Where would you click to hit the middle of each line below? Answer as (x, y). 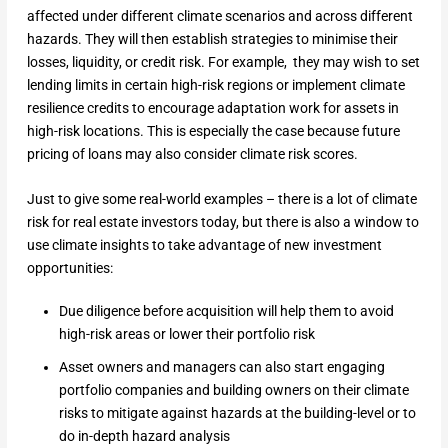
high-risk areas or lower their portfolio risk (186, 333)
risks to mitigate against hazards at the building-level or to (237, 412)
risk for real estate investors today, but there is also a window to (222, 222)
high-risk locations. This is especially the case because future (213, 130)
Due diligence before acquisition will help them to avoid (226, 310)
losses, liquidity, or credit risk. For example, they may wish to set (223, 61)
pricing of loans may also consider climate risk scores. (192, 153)
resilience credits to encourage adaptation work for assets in (212, 107)
